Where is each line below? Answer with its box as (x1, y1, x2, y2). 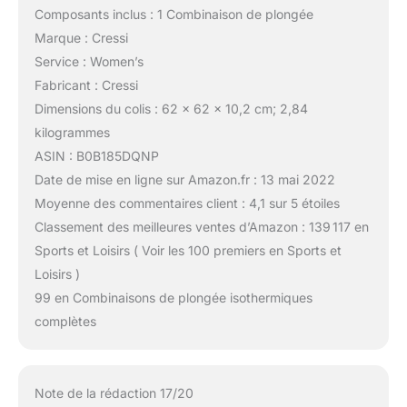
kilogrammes (34, 124, 110, 140)
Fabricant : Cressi (34, 76, 138, 93)
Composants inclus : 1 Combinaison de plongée (34, 5, 313, 22)
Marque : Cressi (34, 29, 128, 45)
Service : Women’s (34, 53, 144, 69)
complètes (34, 313, 96, 329)
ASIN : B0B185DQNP (34, 147, 159, 164)
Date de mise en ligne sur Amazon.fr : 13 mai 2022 (34, 171, 335, 187)
